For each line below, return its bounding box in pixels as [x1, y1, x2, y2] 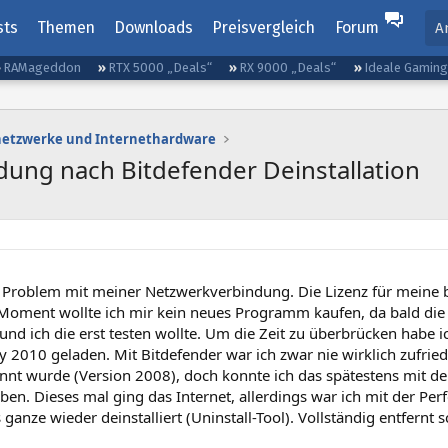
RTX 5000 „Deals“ [108, 60, 213, 75]
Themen [36, 18, 95, 37]
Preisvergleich [212, 18, 316, 37]
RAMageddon [3, 60, 82, 75]
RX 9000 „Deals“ [239, 60, 337, 75]
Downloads [114, 18, 194, 37]
